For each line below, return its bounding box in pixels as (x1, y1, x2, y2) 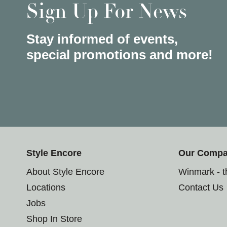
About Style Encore (26, 166, 104, 177)
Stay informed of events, (26, 31, 178, 47)
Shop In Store (26, 213, 82, 224)
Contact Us (178, 182, 223, 193)
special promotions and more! (26, 47, 213, 62)
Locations (26, 182, 65, 193)
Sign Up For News (26, 3, 187, 23)
